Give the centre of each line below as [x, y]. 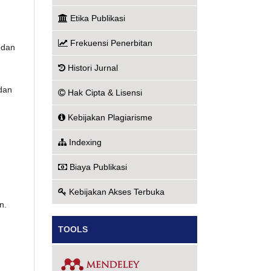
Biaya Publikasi [98, 167]
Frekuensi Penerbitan [111, 43]
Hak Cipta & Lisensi [105, 93]
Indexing [85, 142]
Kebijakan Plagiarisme [110, 117]
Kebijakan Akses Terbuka [117, 192]
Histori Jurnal [93, 68]
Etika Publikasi [98, 18]
